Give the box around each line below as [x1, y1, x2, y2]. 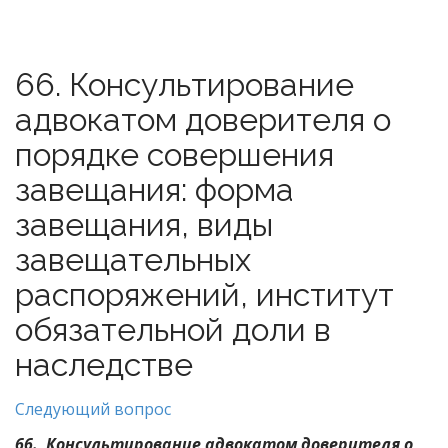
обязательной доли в [15, 311, 331, 348]
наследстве [15, 346, 193, 383]
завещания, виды [15, 206, 273, 243]
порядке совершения [15, 136, 334, 173]
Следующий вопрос [15, 398, 171, 420]
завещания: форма [15, 171, 294, 208]
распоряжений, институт [15, 276, 394, 313]
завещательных [15, 241, 251, 278]
